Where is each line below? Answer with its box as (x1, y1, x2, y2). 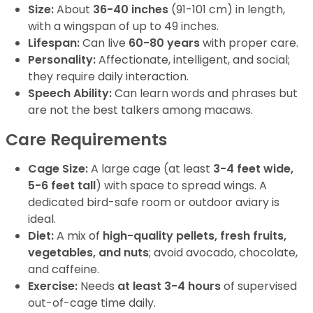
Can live (80, 35, 129, 51)
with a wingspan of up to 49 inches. (28, 18, 219, 34)
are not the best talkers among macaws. (28, 102, 253, 118)
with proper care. (200, 35, 298, 51)
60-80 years (129, 35, 200, 51)
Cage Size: (28, 161, 88, 177)
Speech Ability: (28, 85, 112, 101)
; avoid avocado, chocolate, (149, 245, 298, 261)
